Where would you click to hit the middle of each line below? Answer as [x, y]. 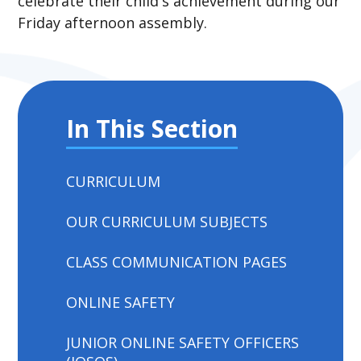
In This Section [152, 128]
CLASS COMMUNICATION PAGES [177, 261]
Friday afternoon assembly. [113, 22]
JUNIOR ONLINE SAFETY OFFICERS [183, 342]
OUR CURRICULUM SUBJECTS [167, 221]
